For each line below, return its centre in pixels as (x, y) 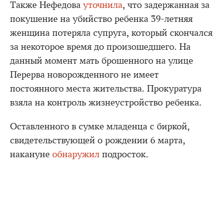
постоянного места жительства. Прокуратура (106, 89)
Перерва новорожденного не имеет (84, 75)
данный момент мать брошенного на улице (102, 61)
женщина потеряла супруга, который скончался (111, 33)
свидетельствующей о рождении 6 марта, (98, 140)
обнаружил (76, 154)
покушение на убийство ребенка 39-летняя (101, 19)
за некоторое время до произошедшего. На (100, 47)
